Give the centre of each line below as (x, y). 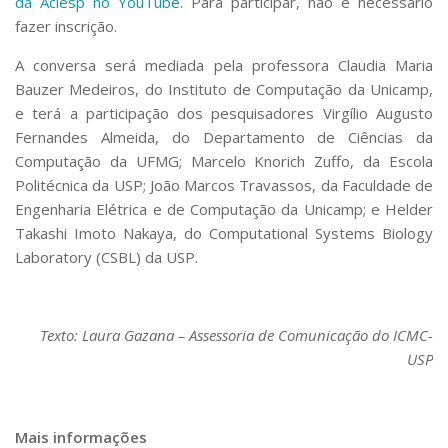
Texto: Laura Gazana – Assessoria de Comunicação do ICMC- (236, 334)
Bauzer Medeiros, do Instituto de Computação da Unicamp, (224, 88)
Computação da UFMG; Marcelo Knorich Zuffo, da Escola (224, 160)
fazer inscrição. (66, 25)
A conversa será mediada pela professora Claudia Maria (224, 64)
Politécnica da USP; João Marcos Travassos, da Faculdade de (224, 184)
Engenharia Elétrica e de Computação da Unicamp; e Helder (224, 208)
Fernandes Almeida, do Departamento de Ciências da (224, 136)
